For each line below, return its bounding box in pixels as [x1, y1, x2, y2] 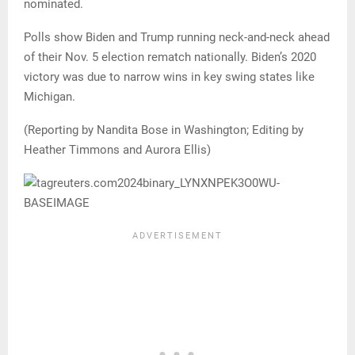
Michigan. [24, 89, 75, 104]
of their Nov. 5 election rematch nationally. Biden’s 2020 [24, 49, 316, 64]
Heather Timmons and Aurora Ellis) [24, 142, 211, 157]
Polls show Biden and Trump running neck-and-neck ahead [24, 29, 330, 44]
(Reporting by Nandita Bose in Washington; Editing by [24, 122, 303, 137]
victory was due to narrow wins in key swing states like [24, 69, 315, 84]
